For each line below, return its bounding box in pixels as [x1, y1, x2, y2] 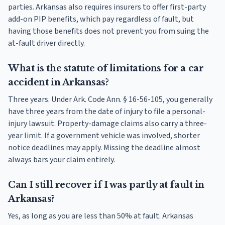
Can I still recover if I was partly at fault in [8, 179, 204, 191]
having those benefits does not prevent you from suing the [8, 26, 209, 37]
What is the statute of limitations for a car [8, 63, 204, 74]
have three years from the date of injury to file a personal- [8, 106, 205, 118]
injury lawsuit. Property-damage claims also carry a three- [8, 118, 207, 130]
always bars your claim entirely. [8, 154, 115, 166]
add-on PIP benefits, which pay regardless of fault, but [8, 14, 194, 25]
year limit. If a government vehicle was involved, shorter [8, 130, 200, 142]
